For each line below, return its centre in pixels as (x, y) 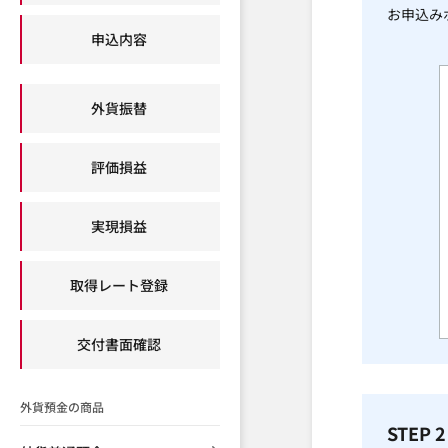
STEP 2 (416, 433)
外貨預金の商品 (62, 406)
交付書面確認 (118, 344)
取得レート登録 (118, 285)
